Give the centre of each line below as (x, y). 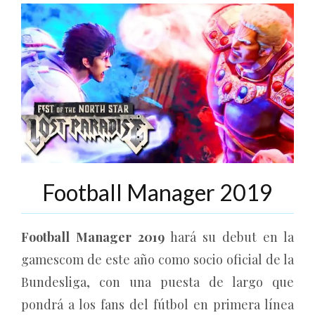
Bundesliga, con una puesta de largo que (157, 282)
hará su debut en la (229, 237)
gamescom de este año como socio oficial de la (157, 260)
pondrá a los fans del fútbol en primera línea (157, 305)
